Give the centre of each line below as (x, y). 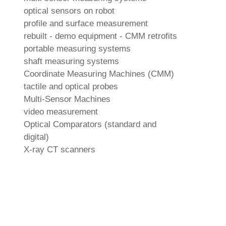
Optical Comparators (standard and (90, 124)
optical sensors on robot (69, 11)
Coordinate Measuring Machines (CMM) (99, 74)
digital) (36, 137)
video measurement (61, 111)
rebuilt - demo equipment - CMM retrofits (100, 36)
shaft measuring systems (71, 61)
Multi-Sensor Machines (67, 99)
